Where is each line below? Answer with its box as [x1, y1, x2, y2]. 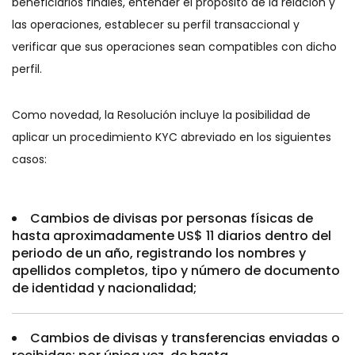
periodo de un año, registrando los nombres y [12, 244, 306, 262]
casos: [12, 151, 50, 167]
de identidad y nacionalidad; [12, 279, 197, 297]
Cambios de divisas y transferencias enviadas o [30, 329, 340, 347]
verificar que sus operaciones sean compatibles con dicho [12, 39, 337, 55]
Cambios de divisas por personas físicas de [30, 209, 313, 227]
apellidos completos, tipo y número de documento [12, 261, 340, 280]
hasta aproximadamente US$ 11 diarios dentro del [12, 227, 331, 245]
